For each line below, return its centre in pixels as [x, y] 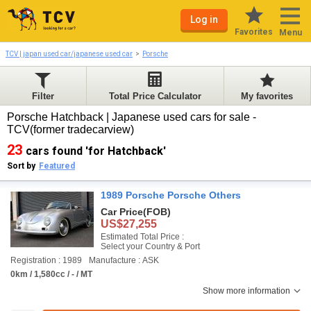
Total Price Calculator [155, 96]
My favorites [267, 96]
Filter [43, 96]
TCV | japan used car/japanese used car [69, 54]
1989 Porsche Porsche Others [171, 195]
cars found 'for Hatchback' [96, 151]
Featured [57, 166]
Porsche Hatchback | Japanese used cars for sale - [132, 117]
